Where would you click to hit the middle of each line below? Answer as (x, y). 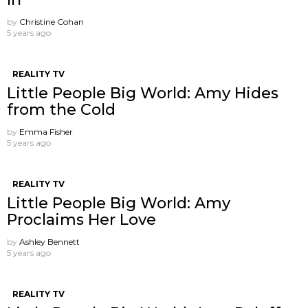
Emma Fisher (46, 131)
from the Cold (61, 109)
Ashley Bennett (49, 241)
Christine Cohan (52, 21)
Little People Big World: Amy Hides (143, 93)
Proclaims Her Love (81, 219)
